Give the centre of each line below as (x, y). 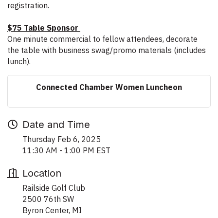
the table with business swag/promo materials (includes (107, 50)
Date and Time (56, 124)
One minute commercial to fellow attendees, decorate (102, 39)
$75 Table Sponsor (44, 27)
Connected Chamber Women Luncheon (109, 87)
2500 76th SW (48, 199)
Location (42, 173)
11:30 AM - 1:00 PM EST (66, 150)
